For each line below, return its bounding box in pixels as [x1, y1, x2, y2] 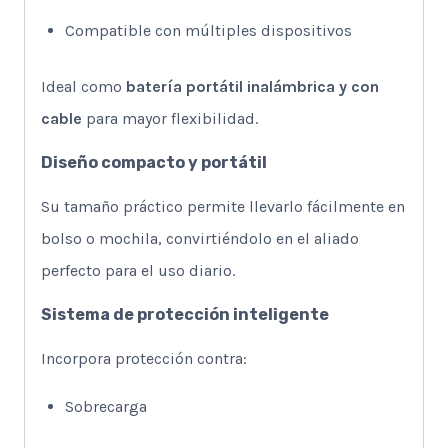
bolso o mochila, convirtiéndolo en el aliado [41, 229, 359, 249]
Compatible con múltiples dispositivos [65, 21, 352, 41]
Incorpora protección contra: [41, 349, 247, 369]
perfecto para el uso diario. [41, 261, 235, 281]
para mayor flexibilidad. [82, 109, 258, 129]
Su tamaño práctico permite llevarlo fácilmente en [41, 197, 405, 217]
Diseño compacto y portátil [41, 153, 267, 173]
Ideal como [41, 77, 126, 97]
